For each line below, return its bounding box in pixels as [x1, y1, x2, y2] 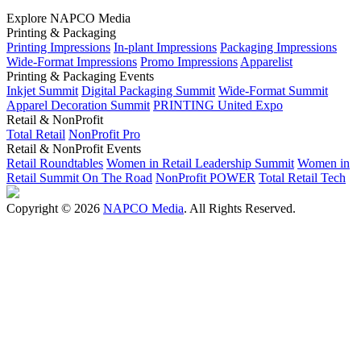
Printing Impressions [6, 40, 110, 54]
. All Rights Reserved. [184, 201, 296, 215]
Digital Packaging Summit [81, 84, 215, 98]
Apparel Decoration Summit [6, 98, 150, 112]
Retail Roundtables [6, 156, 103, 170]
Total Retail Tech [259, 171, 346, 185]
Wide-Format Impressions [6, 55, 137, 68]
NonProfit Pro [68, 127, 140, 141]
